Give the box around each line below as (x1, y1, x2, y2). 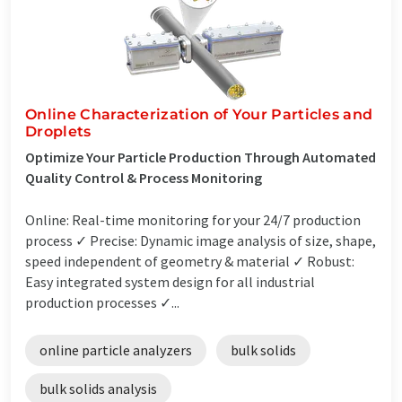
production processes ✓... (25, 293, 179, 311)
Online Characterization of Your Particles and (25, 105, 373, 123)
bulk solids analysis (39, 379, 157, 398)
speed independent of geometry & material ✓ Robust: (25, 251, 354, 270)
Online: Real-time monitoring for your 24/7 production (25, 210, 361, 229)
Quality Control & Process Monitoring (25, 168, 262, 187)
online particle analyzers (39, 340, 192, 359)
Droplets (25, 122, 92, 140)
